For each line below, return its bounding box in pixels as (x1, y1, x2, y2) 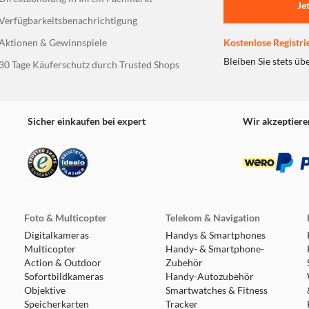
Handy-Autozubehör (165, 271, 254, 282)
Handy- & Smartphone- (165, 243, 264, 255)
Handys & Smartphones (165, 230, 266, 241)
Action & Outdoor (23, 257, 101, 268)
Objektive (23, 285, 66, 296)
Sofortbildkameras (23, 271, 103, 282)
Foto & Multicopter (23, 212, 107, 223)
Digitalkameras (23, 230, 89, 241)
